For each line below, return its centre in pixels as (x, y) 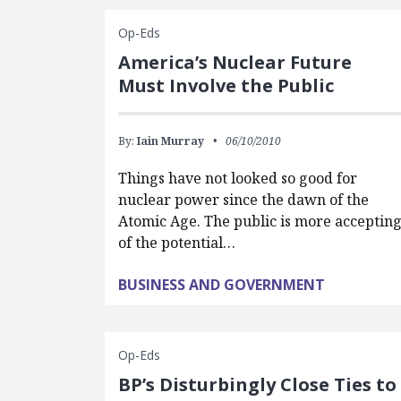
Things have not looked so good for (238, 178)
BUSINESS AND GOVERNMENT (222, 285)
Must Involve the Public (226, 85)
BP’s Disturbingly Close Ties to (258, 384)
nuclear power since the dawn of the (244, 200)
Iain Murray (171, 141)
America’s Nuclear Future (235, 62)
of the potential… (177, 243)
